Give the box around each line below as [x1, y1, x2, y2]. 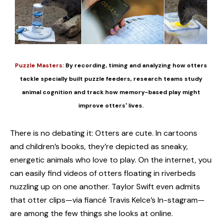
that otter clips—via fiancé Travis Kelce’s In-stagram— [10, 194, 205, 205]
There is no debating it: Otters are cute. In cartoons [10, 127, 197, 138]
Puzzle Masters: [15, 61, 64, 69]
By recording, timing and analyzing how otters [64, 61, 207, 69]
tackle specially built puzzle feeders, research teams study [20, 74, 202, 83]
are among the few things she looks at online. [10, 208, 173, 219]
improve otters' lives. [78, 101, 144, 110]
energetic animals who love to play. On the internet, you [10, 154, 212, 165]
